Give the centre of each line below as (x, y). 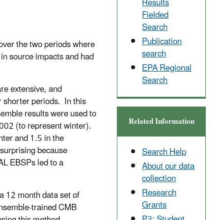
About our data (168, 166)
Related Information (161, 121)
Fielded (155, 15)
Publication (162, 42)
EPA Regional (167, 69)
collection (159, 179)
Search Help (164, 152)
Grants (154, 206)
